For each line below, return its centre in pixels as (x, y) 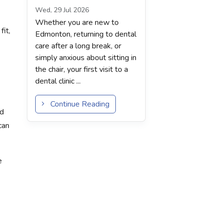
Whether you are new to (77, 22)
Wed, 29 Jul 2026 (62, 10)
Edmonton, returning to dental (86, 34)
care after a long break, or (78, 46)
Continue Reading (77, 104)
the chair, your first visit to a (82, 69)
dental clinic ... (58, 81)
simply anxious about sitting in (86, 58)
